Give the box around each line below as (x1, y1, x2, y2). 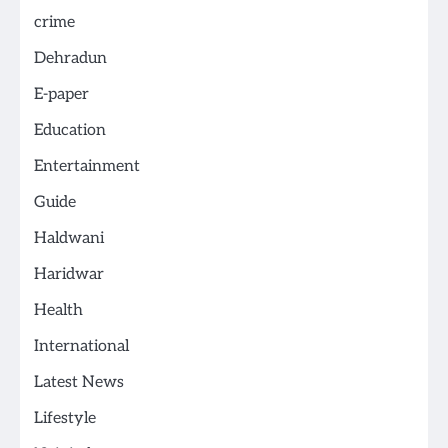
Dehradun (34, 49, 107, 69)
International (34, 337, 129, 357)
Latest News (34, 373, 124, 393)
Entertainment (34, 157, 140, 177)
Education (34, 121, 106, 141)
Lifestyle (34, 409, 96, 429)
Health (34, 301, 83, 321)
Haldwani (34, 229, 104, 249)
